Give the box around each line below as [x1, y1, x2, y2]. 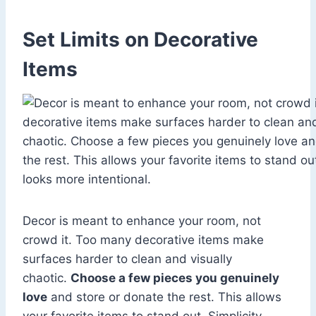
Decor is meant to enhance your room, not [23, 214, 261, 229]
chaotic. [23, 271, 71, 286]
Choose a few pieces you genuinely [71, 271, 279, 286]
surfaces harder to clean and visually [23, 252, 232, 267]
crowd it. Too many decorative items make [23, 233, 264, 248]
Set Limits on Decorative [23, 28, 258, 52]
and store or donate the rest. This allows [47, 290, 281, 305]
